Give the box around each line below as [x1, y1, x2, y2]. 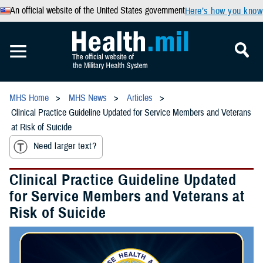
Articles [127, 92, 153, 104]
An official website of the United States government [9, 5, 185, 16]
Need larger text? [33, 140, 97, 153]
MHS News [69, 92, 107, 104]
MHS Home [9, 92, 49, 104]
